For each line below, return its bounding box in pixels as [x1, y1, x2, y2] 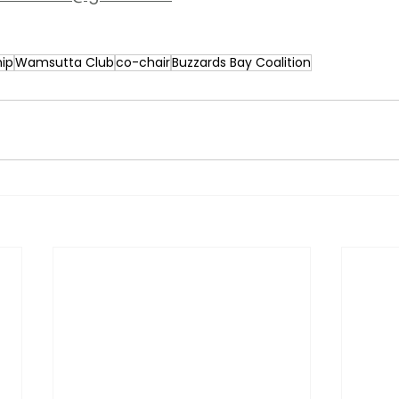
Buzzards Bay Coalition [172, 53, 311, 72]
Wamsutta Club [15, 53, 114, 72]
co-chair [116, 53, 170, 72]
